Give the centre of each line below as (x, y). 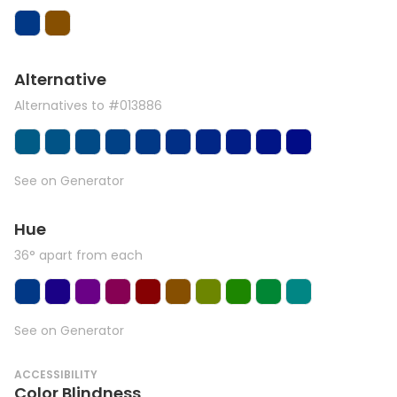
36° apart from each (78, 255)
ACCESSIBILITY (56, 374)
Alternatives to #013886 (88, 105)
